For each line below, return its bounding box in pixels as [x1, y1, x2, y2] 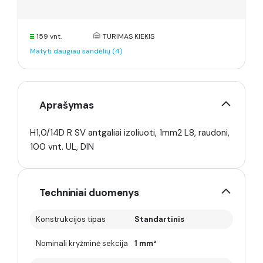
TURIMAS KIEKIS [103, 32, 155, 41]
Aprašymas [39, 99, 95, 112]
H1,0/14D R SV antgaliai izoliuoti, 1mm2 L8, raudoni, [30, 127, 230, 139]
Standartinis [134, 214, 184, 224]
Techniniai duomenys [39, 186, 140, 199]
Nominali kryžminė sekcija [36, 238, 128, 248]
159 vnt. [36, 32, 62, 41]
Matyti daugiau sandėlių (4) [30, 46, 122, 56]
